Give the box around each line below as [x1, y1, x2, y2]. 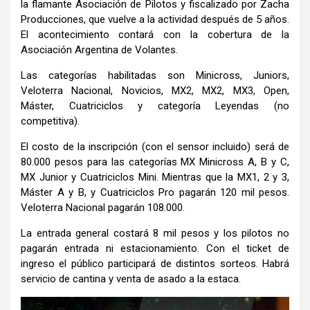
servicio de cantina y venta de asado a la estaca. [21, 272, 241, 285]
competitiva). [21, 114, 80, 127]
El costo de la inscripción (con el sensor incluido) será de [21, 140, 289, 153]
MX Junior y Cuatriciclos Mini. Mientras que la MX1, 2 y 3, [21, 170, 289, 183]
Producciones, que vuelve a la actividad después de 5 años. [21, 12, 289, 26]
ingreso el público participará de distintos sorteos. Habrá [21, 257, 289, 270]
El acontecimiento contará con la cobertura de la [21, 28, 289, 41]
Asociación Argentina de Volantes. [21, 43, 178, 56]
